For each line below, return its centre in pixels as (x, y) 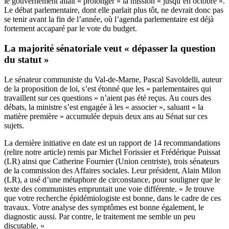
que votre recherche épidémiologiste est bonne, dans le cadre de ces (112, 198)
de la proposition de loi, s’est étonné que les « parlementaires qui (108, 88)
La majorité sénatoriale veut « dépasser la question (110, 48)
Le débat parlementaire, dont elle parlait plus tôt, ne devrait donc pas (114, 10)
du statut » (27, 59)
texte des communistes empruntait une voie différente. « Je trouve (109, 189)
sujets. (14, 125)
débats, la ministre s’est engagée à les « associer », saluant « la (104, 107)
